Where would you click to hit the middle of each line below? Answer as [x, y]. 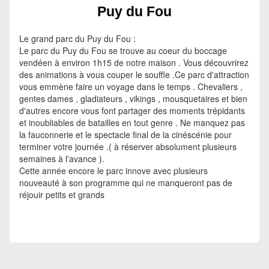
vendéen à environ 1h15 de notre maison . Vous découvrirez [134, 62]
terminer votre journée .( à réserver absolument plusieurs [128, 147]
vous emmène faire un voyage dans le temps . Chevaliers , [131, 86]
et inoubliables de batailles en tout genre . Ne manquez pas [132, 122]
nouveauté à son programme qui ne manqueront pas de [126, 183]
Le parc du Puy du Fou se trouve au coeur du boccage [123, 50]
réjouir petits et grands [62, 195]
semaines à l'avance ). [62, 159]
